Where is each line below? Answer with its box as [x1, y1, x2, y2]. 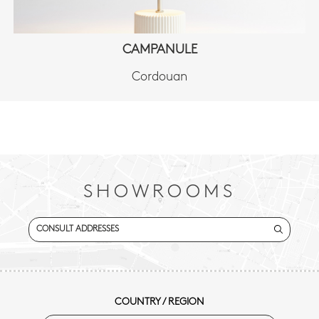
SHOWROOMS [83, 182, 236, 202]
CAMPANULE [122, 43, 197, 58]
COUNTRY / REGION [115, 297, 204, 308]
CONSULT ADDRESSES [36, 224, 119, 234]
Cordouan [132, 70, 187, 84]
